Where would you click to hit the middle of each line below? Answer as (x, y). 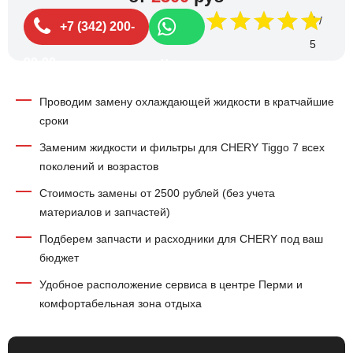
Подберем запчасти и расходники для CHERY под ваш (181, 239)
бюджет (59, 258)
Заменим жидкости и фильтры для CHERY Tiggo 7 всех (182, 147)
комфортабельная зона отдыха (121, 303)
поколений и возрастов (99, 166)
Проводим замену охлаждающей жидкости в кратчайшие (187, 102)
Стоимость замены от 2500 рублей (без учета (157, 193)
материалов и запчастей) (105, 212)
